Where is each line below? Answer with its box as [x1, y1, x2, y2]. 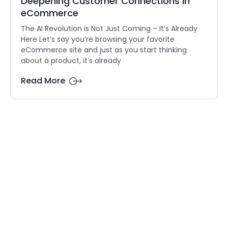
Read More [21, 75, 65, 87]
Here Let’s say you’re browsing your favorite [21, 34, 175, 45]
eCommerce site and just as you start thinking [21, 45, 187, 55]
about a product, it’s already [21, 55, 121, 66]
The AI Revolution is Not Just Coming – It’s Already [21, 23, 197, 34]
